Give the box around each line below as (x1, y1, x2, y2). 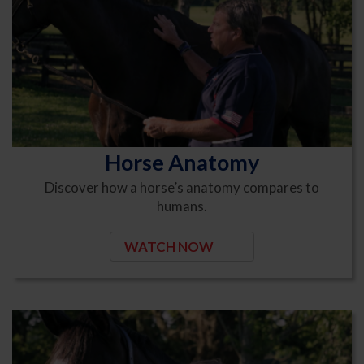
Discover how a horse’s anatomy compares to (45, 179, 319, 197)
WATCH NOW (123, 238, 216, 255)
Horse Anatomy (105, 149, 259, 176)
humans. (157, 197, 207, 215)
